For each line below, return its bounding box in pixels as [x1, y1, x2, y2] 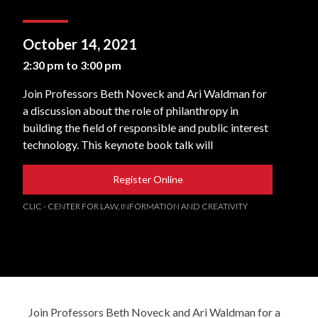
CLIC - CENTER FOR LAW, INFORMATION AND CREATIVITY [23, 201, 248, 212]
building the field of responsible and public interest [23, 121, 268, 134]
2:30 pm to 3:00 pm [23, 58, 121, 72]
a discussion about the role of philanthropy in [23, 104, 238, 117]
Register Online [112, 173, 183, 185]
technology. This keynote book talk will [23, 138, 213, 151]
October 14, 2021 [23, 35, 137, 53]
